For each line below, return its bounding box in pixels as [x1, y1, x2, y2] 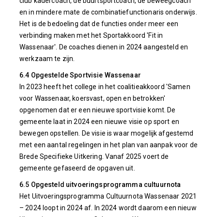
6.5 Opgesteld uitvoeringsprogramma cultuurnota [19, 181, 181, 188]
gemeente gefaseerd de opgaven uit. [19, 164, 135, 172]
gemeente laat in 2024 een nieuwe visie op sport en [19, 118, 180, 125]
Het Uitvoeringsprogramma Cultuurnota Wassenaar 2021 [19, 192, 197, 200]
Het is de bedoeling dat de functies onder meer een [19, 20, 179, 28]
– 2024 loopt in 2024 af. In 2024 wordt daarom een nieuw [19, 204, 197, 212]
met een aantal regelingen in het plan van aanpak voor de [19, 141, 198, 149]
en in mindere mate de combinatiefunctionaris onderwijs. [19, 8, 197, 16]
